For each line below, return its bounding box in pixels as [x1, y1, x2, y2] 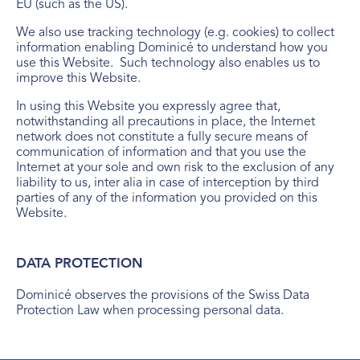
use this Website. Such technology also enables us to [16, 57, 320, 70]
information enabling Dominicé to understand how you [16, 42, 328, 55]
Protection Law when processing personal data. [16, 305, 284, 317]
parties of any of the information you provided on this [16, 192, 317, 205]
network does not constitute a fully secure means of [16, 131, 308, 144]
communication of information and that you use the [16, 146, 306, 159]
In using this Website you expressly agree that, [16, 100, 280, 113]
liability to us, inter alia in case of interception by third [16, 177, 319, 190]
